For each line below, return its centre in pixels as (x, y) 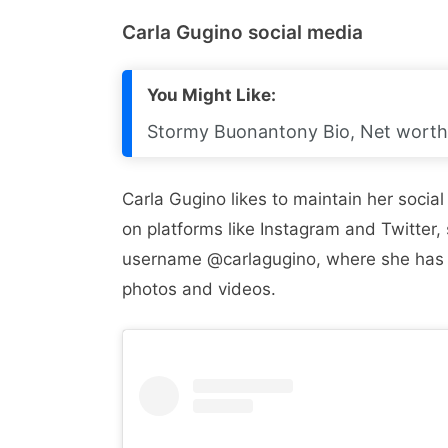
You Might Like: (211, 95)
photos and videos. (199, 289)
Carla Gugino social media (242, 33)
